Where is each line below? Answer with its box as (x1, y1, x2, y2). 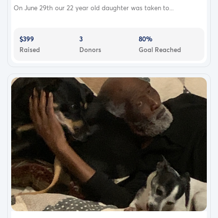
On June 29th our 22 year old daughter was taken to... (14, 3, 174, 12)
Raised (19, 45, 40, 54)
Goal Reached (139, 45, 182, 54)
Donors (79, 45, 101, 54)
